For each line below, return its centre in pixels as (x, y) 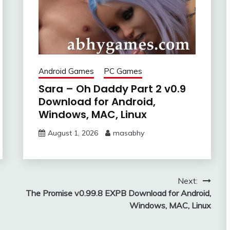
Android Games (66, 71)
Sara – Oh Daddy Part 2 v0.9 (112, 89)
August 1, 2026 (73, 133)
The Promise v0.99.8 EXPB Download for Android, (118, 193)
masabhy (128, 133)
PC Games (123, 71)
